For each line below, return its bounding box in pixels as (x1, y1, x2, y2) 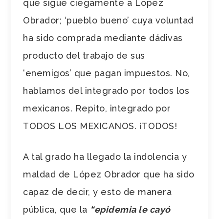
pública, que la (23, 204, 90, 215)
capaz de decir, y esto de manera (23, 186, 172, 197)
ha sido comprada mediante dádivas (23, 32, 183, 43)
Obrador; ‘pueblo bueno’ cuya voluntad (23, 15, 194, 25)
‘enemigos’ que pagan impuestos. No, (23, 67, 190, 78)
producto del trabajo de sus (23, 50, 145, 61)
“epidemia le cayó (90, 204, 171, 215)
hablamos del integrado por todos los (23, 85, 190, 96)
